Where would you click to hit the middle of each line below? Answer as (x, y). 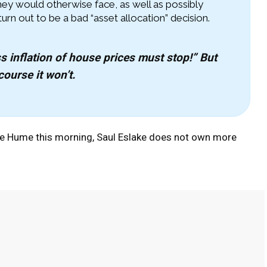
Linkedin (176, 228)
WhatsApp (103, 228)
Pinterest (29, 228)
